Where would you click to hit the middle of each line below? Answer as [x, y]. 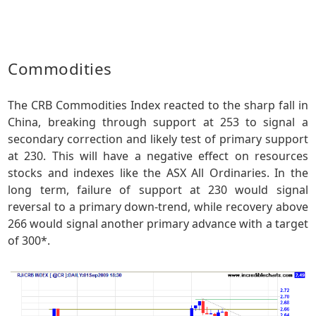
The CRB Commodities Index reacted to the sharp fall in [158, 105]
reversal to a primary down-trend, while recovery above [158, 207]
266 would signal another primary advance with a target [158, 224]
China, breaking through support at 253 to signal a [158, 122]
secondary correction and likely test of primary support [158, 139]
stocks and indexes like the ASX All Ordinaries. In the [158, 173]
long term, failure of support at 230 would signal [158, 190]
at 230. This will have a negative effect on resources [158, 156]
